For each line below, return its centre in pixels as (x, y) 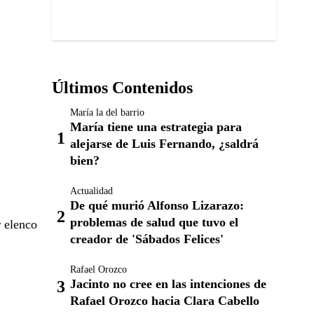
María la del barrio (107, 112)
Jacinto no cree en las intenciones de (168, 284)
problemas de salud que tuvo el (154, 222)
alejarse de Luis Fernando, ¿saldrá (164, 144)
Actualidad (91, 191)
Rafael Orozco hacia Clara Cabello (165, 301)
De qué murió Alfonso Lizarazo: (157, 205)
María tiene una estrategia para (156, 127)
